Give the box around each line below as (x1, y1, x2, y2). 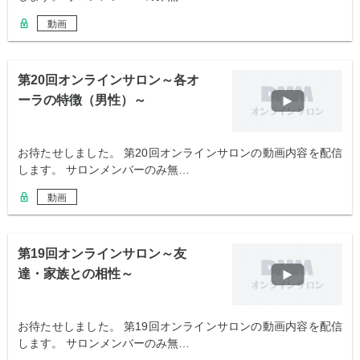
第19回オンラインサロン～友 (18, 247, 186, 261)
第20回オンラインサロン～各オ (18, 73, 199, 88)
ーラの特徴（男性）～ (18, 93, 146, 108)
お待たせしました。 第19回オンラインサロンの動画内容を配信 (18, 320, 342, 333)
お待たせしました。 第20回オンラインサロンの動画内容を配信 (18, 146, 342, 160)
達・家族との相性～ (18, 267, 133, 281)
